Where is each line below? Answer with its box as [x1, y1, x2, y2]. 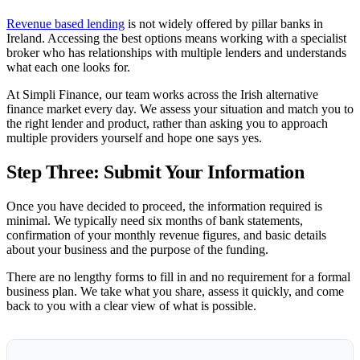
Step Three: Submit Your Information [6, 162, 305, 183]
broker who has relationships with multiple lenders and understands [6, 46, 346, 60]
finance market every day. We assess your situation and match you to [6, 102, 354, 117]
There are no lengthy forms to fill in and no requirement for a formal [6, 269, 350, 284]
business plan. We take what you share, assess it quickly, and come [6, 284, 344, 298]
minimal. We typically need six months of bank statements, [6, 213, 303, 227]
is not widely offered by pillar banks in [125, 17, 323, 31]
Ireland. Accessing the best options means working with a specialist [6, 31, 346, 46]
